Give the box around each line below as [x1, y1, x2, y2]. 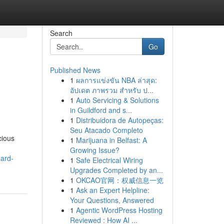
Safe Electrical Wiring [75, 155, 143, 165]
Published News [49, 65, 100, 75]
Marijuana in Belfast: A [75, 135, 147, 145]
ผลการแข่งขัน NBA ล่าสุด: [75, 75, 157, 85]
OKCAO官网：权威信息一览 [75, 175, 163, 185]
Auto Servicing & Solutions [75, 95, 159, 105]
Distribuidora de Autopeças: [75, 115, 163, 125]
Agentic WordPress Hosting [75, 205, 162, 215]
